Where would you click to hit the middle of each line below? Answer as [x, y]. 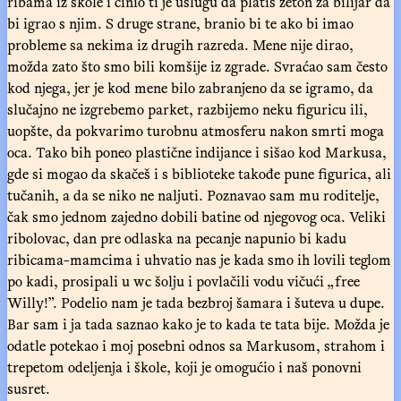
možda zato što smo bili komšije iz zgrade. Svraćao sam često [197, 66]
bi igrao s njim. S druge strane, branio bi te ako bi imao [180, 23]
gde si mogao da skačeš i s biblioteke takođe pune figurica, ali [199, 173]
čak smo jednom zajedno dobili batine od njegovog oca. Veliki [196, 216]
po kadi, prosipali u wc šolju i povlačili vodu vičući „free [183, 281]
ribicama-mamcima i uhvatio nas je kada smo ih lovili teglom [199, 259]
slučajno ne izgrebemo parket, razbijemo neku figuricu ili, [188, 109]
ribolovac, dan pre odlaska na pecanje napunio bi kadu [177, 238]
